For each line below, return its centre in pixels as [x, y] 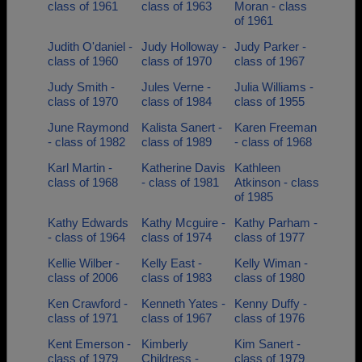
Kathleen [257, 168]
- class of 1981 [180, 182]
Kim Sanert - [267, 344]
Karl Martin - [80, 168]
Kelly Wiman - [271, 263]
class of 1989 [176, 142]
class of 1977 [269, 237]
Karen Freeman [276, 127]
